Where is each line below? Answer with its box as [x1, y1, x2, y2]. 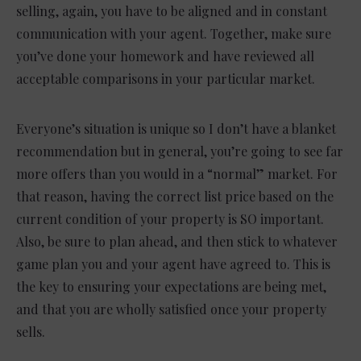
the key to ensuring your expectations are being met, [16, 278, 326, 296]
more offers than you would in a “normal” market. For [16, 165, 338, 183]
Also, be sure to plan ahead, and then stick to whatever [16, 233, 338, 251]
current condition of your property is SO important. [16, 210, 324, 228]
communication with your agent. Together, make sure [16, 25, 331, 43]
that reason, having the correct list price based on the [16, 188, 334, 205]
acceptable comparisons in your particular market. [16, 70, 315, 88]
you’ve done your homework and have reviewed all [16, 48, 314, 65]
